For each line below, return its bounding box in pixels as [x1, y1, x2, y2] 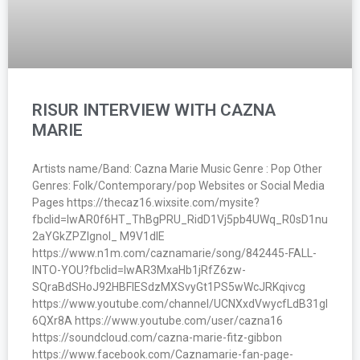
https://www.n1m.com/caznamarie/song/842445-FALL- [32, 246, 317, 260]
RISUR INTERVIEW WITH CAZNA [32, 100, 276, 120]
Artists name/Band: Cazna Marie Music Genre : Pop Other [32, 162, 322, 175]
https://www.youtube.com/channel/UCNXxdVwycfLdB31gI [32, 297, 328, 310]
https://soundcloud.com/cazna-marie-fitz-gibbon [32, 330, 282, 344]
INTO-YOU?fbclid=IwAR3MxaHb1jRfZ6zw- [32, 263, 246, 276]
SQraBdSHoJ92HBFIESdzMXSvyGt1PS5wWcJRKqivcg [32, 280, 305, 293]
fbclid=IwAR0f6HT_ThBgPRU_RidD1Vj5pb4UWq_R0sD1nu [32, 212, 328, 226]
